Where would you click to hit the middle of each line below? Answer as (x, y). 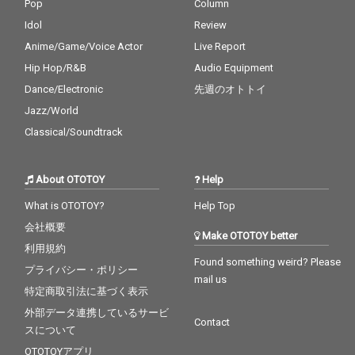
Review (211, 25)
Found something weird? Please (268, 261)
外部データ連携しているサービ (97, 312)
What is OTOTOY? (65, 205)
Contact (212, 322)
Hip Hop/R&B (56, 67)
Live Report (220, 46)
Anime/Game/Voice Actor (84, 46)
